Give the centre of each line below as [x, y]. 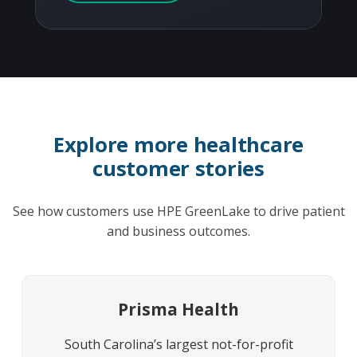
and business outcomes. [178, 231]
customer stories [178, 169]
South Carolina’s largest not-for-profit [178, 344]
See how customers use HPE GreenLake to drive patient [178, 212]
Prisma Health [178, 310]
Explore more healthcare [178, 145]
